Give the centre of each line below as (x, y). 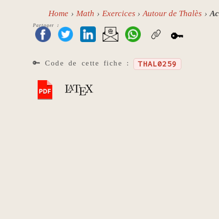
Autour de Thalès (173, 14)
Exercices (119, 14)
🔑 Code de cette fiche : (83, 63)
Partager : (46, 25)
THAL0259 (157, 64)
